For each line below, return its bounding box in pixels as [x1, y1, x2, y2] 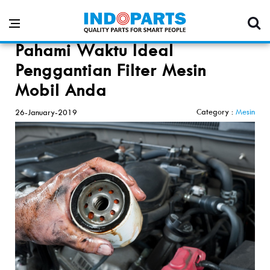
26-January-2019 [15, 108, 77, 117]
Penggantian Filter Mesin [15, 60, 206, 80]
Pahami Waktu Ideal [15, 40, 174, 60]
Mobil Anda [15, 80, 107, 100]
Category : [196, 107, 236, 116]
